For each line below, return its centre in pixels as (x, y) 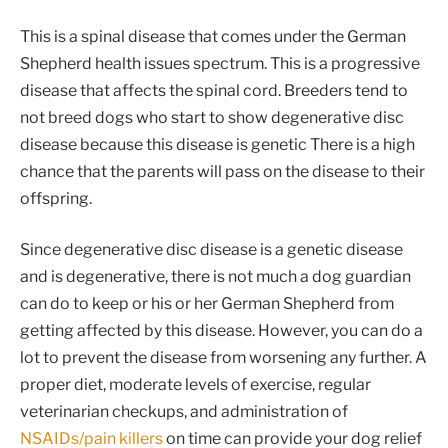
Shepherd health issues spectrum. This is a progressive (220, 63)
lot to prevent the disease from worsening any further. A (223, 358)
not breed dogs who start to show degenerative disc (212, 117)
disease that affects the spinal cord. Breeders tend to (214, 90)
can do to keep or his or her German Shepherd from (207, 304)
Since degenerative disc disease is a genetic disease (211, 250)
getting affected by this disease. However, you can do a (221, 331)
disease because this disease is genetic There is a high (217, 144)
